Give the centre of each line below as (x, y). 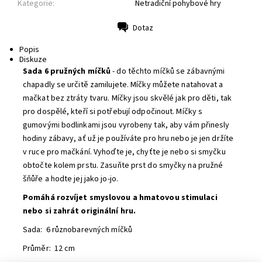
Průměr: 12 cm (49, 249)
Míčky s (189, 112)
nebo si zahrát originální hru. (80, 211)
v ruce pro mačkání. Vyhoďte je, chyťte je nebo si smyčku (124, 152)
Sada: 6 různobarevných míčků (77, 230)
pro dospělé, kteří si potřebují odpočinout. (100, 112)
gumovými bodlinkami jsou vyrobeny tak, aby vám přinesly (126, 125)
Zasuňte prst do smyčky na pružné (162, 166)
